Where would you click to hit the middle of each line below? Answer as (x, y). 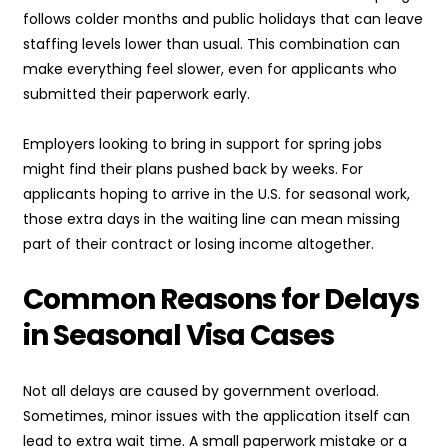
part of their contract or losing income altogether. (198, 244)
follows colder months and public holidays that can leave (223, 19)
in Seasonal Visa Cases (178, 336)
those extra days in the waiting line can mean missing (211, 219)
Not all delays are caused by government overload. (201, 391)
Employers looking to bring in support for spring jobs (202, 144)
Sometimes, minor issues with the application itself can (216, 416)
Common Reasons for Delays (221, 300)
